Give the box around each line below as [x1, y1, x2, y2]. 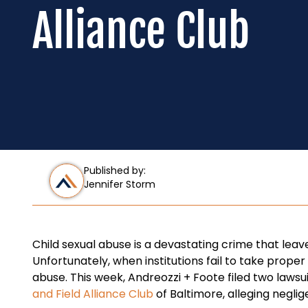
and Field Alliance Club [32, 286, 153, 302]
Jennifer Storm [84, 177, 155, 191]
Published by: [84, 164, 146, 177]
